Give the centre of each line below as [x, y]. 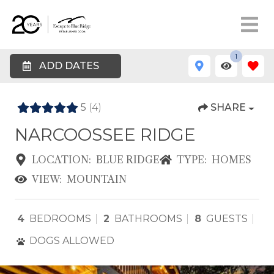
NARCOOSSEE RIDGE [105, 135]
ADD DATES [69, 66]
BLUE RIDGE [128, 160]
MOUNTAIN [97, 179]
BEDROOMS [60, 219]
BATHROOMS [148, 219]
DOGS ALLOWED [72, 241]
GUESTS [227, 219]
